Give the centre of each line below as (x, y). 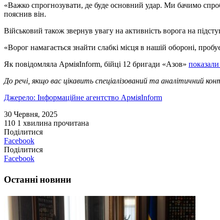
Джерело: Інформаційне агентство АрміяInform (83, 98)
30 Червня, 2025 (31, 114)
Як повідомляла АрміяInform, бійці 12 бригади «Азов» (96, 64)
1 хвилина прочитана (53, 123)
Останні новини (38, 179)
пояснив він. (25, 14)
